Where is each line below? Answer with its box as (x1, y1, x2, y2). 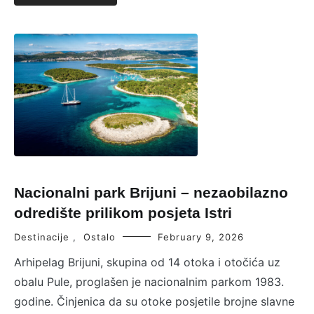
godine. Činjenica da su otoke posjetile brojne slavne (14, 294, 294, 308)
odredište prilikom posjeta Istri (14, 204, 232, 221)
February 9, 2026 (158, 231, 244, 243)
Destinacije (14, 231, 69, 243)
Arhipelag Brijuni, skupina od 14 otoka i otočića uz (14, 254, 280, 269)
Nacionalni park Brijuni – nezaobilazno (14, 184, 288, 200)
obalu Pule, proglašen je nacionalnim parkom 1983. (14, 274, 284, 289)
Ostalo (83, 231, 116, 243)
